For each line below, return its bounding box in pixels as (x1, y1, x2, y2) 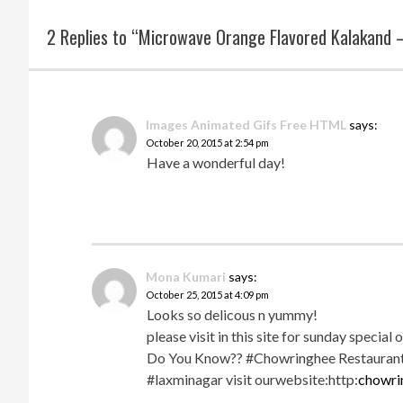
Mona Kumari (146, 269, 226, 285)
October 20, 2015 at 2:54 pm (146, 136, 269, 148)
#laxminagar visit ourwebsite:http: (147, 371, 358, 389)
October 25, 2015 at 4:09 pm (146, 289, 269, 301)
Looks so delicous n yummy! (147, 306, 318, 324)
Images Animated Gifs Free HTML (146, 116, 346, 132)
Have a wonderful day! (147, 153, 285, 171)
